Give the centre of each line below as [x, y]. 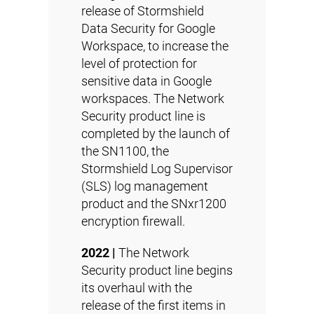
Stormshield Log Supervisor [157, 169]
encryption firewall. [133, 221]
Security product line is [143, 116]
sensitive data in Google [146, 81]
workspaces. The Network [153, 98]
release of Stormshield [143, 11]
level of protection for [139, 63]
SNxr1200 [199, 204]
